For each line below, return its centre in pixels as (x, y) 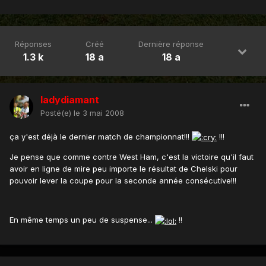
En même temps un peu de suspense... (82, 220)
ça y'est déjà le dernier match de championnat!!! (101, 136)
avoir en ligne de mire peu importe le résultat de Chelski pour (123, 169)
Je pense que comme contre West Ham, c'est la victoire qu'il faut (132, 157)
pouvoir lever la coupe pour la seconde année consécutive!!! (123, 181)
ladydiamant (70, 99)
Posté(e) (57, 113)
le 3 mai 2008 (99, 113)
